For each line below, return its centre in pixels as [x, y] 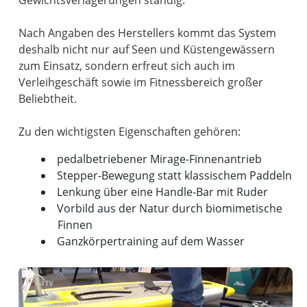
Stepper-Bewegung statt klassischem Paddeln [174, 176]
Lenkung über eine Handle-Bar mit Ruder [162, 192]
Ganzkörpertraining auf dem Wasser [150, 242]
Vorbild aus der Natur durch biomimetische [169, 209]
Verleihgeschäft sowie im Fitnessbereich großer [141, 83]
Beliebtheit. [48, 99]
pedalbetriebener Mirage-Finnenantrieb [159, 159]
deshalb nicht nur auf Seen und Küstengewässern [147, 50]
